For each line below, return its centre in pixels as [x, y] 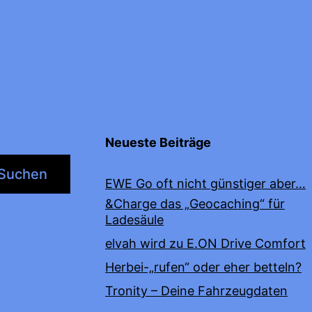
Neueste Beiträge [158, 142]
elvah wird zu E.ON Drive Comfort [205, 243]
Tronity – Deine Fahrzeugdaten [196, 290]
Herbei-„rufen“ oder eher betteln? [203, 267]
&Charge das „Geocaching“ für [195, 203]
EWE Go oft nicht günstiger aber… [205, 183]
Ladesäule [134, 219]
